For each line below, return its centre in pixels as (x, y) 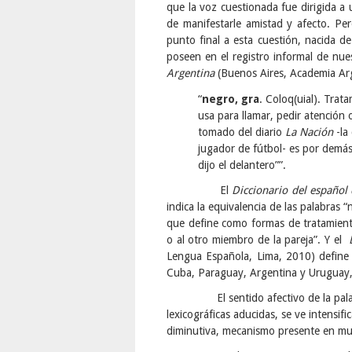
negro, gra (231, 99)
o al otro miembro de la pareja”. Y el (258, 239)
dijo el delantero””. (242, 165)
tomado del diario (242, 132)
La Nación (309, 132)
